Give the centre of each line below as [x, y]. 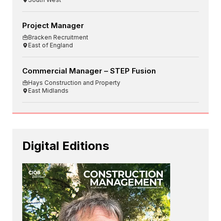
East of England [51, 45]
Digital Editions [66, 146]
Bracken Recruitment [58, 37]
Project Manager [53, 26]
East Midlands [48, 91]
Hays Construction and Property [74, 83]
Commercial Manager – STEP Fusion [89, 71]
